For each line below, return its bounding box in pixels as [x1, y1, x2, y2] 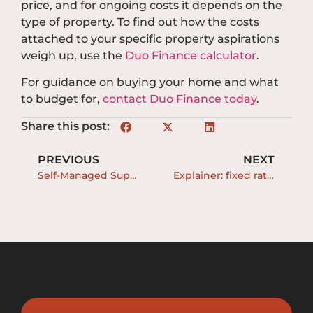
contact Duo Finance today [103, 92, 256, 106]
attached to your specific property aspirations [21, 31, 279, 45]
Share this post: [21, 119, 110, 133]
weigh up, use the [21, 48, 125, 62]
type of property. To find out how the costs [21, 15, 259, 29]
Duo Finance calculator [125, 48, 256, 62]
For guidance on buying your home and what [21, 75, 279, 89]
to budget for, [21, 92, 103, 106]
